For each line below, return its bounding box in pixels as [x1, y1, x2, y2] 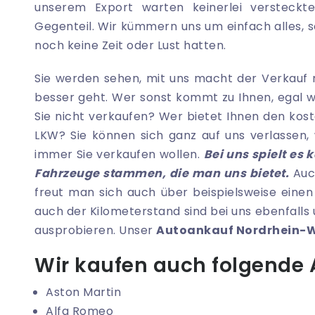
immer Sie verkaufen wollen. [34, 146, 204, 163]
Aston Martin [46, 284, 121, 301]
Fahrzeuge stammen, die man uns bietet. [34, 165, 290, 182]
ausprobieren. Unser [34, 222, 156, 239]
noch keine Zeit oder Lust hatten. [34, 37, 229, 54]
